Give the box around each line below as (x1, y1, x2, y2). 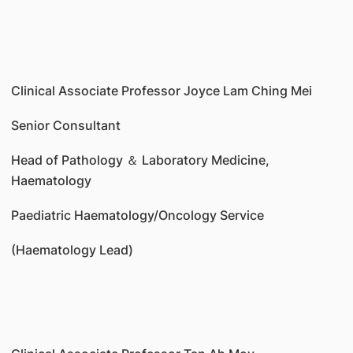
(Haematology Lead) (10, 242, 133, 258)
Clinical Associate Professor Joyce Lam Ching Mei (10, 83, 312, 98)
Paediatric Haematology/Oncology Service (10, 207, 264, 223)
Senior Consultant (10, 117, 121, 133)
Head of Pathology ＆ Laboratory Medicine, (10, 152, 269, 168)
